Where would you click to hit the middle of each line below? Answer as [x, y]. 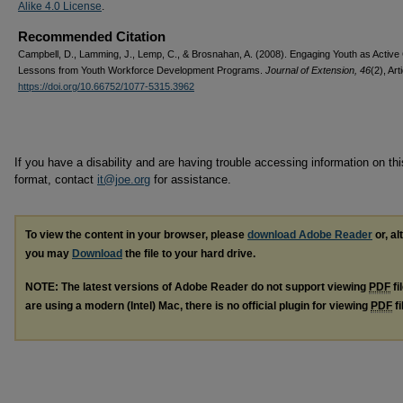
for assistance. [191, 179]
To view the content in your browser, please [136, 235]
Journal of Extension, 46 [318, 70]
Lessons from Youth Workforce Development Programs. [142, 70]
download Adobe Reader [310, 235]
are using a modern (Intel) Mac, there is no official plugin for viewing [198, 305]
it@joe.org [124, 179]
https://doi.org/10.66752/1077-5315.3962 [106, 86]
